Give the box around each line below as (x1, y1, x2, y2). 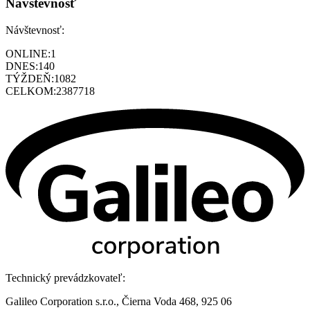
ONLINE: (6, 47, 51, 60)
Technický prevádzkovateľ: (6, 271, 125, 284)
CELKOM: (6, 84, 56, 97)
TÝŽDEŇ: (6, 72, 54, 84)
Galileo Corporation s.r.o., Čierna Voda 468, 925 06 (6, 295, 232, 307)
